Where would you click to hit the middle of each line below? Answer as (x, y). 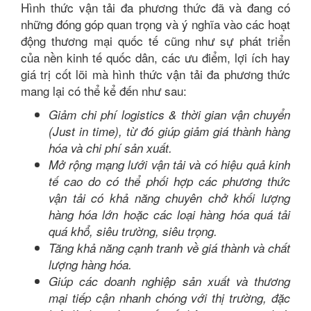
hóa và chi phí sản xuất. (110, 148)
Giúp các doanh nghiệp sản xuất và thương (169, 281)
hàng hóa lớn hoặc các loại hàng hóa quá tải (169, 215)
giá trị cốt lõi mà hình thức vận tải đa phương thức (155, 74)
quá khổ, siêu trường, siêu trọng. (133, 231)
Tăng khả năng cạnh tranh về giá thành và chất (169, 248)
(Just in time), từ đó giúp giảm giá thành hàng (169, 131)
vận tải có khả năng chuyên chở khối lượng (169, 198)
